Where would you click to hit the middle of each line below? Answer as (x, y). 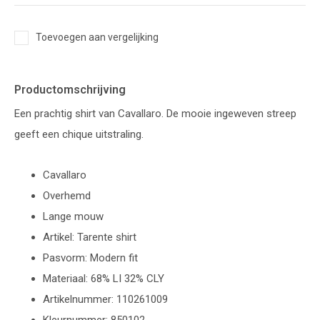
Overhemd (67, 196)
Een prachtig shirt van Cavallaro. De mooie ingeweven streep (155, 114)
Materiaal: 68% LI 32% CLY (104, 279)
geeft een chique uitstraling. (79, 134)
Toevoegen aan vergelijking (97, 37)
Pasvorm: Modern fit (90, 258)
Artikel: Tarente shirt (90, 237)
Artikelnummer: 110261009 (105, 299)
